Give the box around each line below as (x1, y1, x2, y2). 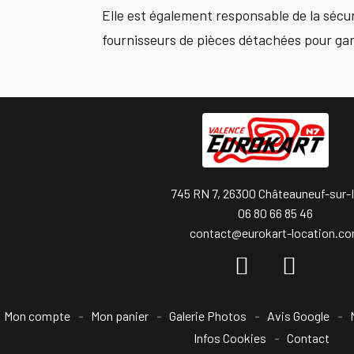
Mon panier (90, 308, 149, 324)
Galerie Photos (168, 308, 247, 324)
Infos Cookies (194, 330, 266, 346)
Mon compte (3, 308, 70, 324)
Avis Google (266, 308, 330, 324)
